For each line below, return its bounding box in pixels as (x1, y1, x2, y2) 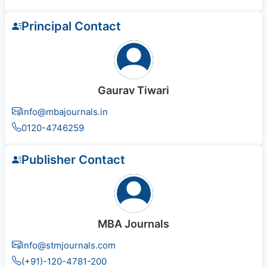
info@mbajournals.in (21, 106, 108, 118)
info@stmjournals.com (21, 240, 116, 252)
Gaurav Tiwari (98, 84, 169, 97)
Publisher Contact (21, 153, 125, 167)
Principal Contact (21, 19, 121, 34)
